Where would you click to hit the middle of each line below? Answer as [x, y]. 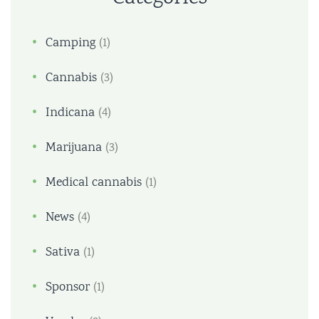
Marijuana [74, 148]
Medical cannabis [94, 183]
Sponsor [68, 287]
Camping [70, 43]
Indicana [70, 113]
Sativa [63, 252]
